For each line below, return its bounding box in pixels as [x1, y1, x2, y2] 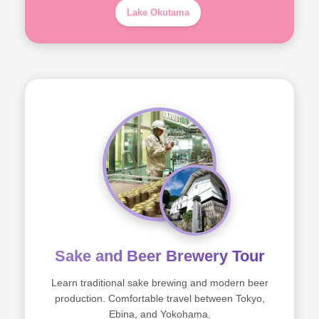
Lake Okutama [126, 7, 189, 18]
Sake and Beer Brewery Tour [54, 247, 265, 265]
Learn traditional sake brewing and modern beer [51, 277, 268, 288]
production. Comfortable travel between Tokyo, [54, 293, 265, 304]
